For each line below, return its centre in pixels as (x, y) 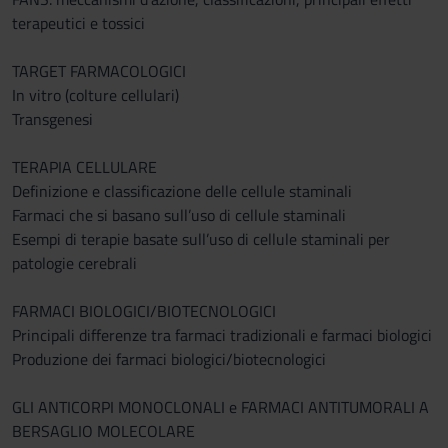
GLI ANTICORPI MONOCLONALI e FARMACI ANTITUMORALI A (220, 407)
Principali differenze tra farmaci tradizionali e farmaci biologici (222, 335)
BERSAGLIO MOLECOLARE (103, 431)
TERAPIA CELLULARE (84, 167)
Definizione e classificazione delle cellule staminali (182, 191)
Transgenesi (52, 119)
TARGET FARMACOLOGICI (99, 71)
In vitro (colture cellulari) (95, 95)
